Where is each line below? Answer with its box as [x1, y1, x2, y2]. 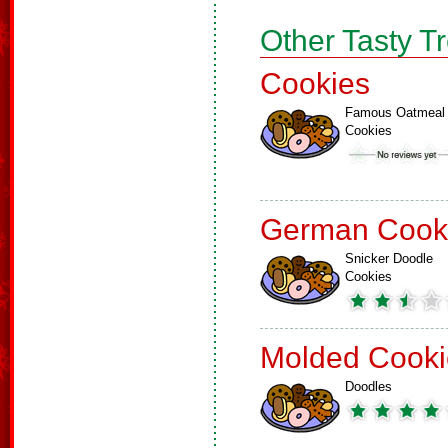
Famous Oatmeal [345, 105, 445, 120]
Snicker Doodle [345, 251, 433, 266]
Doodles [345, 379, 392, 394]
